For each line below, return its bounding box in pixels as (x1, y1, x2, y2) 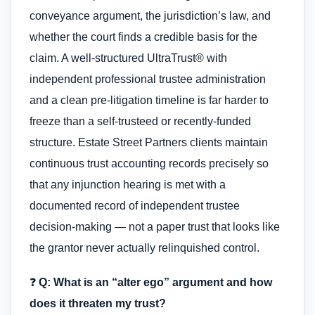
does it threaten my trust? (30, 297, 166, 309)
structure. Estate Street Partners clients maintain (30, 136, 268, 149)
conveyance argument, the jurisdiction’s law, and (30, 10, 271, 22)
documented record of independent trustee (30, 200, 240, 212)
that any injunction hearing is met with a (30, 179, 226, 191)
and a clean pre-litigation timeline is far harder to (30, 94, 269, 107)
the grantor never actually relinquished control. (30, 242, 259, 255)
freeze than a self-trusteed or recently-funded (30, 115, 251, 128)
